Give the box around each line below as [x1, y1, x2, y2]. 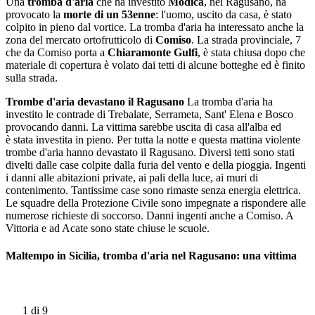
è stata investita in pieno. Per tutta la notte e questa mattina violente [6, 134, 300, 146]
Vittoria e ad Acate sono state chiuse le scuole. [6, 222, 210, 234]
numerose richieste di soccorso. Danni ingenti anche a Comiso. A [6, 210, 293, 221]
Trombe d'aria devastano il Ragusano [6, 96, 184, 108]
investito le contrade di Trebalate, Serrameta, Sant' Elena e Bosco [6, 108, 293, 120]
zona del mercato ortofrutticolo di [6, 34, 153, 46]
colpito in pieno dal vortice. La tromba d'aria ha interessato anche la [6, 21, 304, 33]
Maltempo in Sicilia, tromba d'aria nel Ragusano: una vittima [6, 250, 297, 262]
